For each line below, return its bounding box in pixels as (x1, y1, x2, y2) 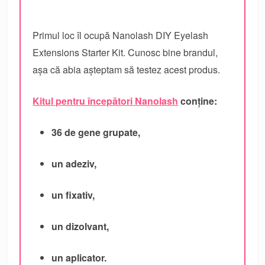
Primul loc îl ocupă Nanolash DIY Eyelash (33, 28, 209, 42)
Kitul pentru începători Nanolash (33, 93, 179, 108)
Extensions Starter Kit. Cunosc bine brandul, (33, 45, 218, 59)
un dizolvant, (51, 219, 109, 233)
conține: (178, 93, 218, 108)
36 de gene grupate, (51, 125, 141, 139)
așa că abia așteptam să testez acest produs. (33, 62, 221, 76)
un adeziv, (51, 156, 97, 170)
